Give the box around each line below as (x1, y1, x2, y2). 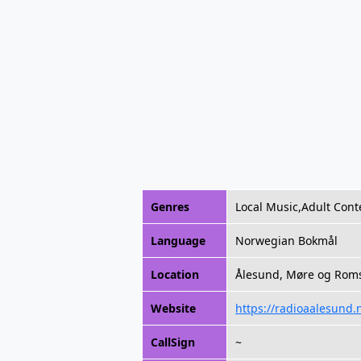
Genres (151, 199, 189, 214)
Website (151, 301, 196, 316)
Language (151, 233, 205, 248)
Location (151, 267, 199, 282)
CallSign (151, 334, 195, 350)
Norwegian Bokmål (235, 233, 338, 248)
